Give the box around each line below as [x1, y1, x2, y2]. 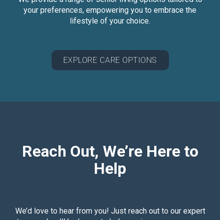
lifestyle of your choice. [70, 16, 150, 26]
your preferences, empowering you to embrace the [24, 5, 196, 15]
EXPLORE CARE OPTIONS [63, 55, 157, 65]
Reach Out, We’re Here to [22, 142, 198, 161]
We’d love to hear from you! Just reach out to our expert [15, 206, 205, 216]
